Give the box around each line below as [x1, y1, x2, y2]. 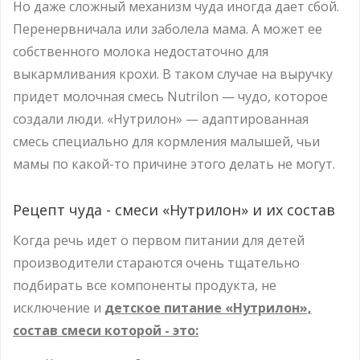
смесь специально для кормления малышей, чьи [13, 132, 320, 150]
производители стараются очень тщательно [13, 253, 300, 272]
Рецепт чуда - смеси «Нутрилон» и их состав [13, 199, 335, 219]
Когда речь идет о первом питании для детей [13, 231, 305, 249]
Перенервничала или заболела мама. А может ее [13, 19, 322, 38]
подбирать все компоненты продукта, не [13, 276, 276, 294]
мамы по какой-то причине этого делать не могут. [13, 154, 335, 173]
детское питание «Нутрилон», [104, 298, 312, 317]
